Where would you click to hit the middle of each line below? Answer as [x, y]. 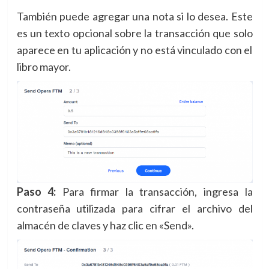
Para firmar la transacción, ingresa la [154, 192]
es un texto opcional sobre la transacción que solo [134, 33]
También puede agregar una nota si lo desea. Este [134, 16]
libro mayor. [44, 66]
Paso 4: [36, 192]
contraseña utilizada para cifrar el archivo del [134, 209]
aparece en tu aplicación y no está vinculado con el [134, 50]
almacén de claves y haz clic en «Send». [105, 225]
